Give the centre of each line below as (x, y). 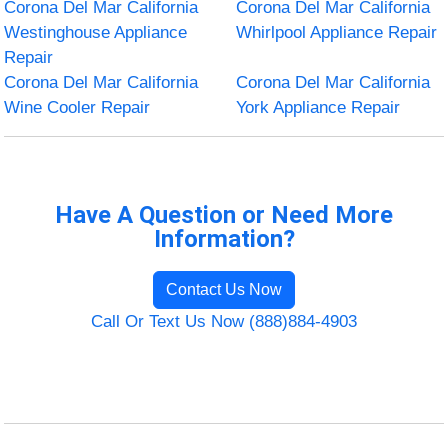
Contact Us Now (224, 289)
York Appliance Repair (318, 107)
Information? (224, 238)
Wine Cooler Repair (77, 107)
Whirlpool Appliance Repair (336, 32)
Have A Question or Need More (224, 214)
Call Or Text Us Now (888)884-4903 (224, 321)
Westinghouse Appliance (96, 32)
